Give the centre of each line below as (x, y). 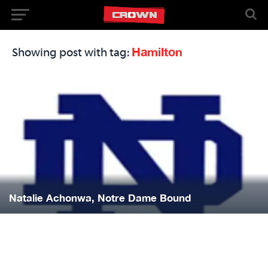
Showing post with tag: (72, 53)
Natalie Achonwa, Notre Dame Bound (100, 198)
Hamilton (157, 51)
